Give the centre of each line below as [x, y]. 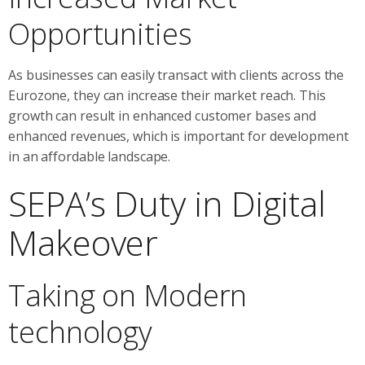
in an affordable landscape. [90, 156]
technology [80, 332]
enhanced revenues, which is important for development [178, 136]
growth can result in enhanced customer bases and [163, 115]
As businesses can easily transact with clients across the [176, 75]
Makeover [84, 242]
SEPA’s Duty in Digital [167, 203]
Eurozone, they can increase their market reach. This [167, 95]
